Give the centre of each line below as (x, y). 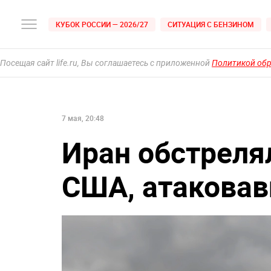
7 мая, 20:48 (83, 118)
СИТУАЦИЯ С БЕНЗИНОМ (211, 24)
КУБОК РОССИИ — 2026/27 (102, 24)
